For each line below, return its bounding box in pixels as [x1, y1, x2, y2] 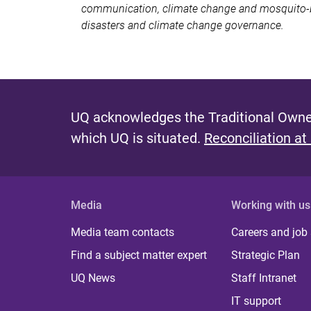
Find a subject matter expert [71, 248, 207, 262]
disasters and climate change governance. [81, 19, 284, 32]
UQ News [71, 271, 115, 285]
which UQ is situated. [71, 129, 204, 146]
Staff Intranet [231, 271, 297, 285]
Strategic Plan [231, 248, 301, 262]
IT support [231, 294, 282, 308]
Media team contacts [71, 225, 174, 239]
